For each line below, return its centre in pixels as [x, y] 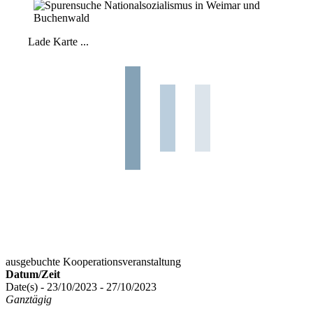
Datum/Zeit [33, 274]
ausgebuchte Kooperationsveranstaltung [93, 261]
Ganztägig [29, 299]
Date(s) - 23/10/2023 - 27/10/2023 [81, 286]
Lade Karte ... [58, 41]
